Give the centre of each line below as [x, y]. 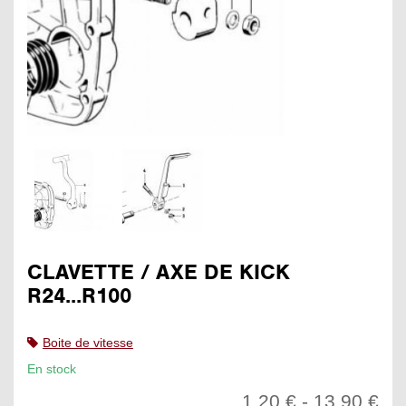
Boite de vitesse [88, 342]
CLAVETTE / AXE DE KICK [159, 272]
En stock [52, 369]
